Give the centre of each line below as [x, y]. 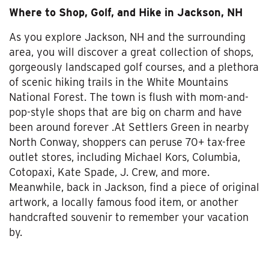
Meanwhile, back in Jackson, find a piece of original [134, 187]
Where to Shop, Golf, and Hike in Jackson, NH [126, 12]
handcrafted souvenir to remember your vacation [129, 217]
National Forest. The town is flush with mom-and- [129, 97]
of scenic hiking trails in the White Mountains [119, 82]
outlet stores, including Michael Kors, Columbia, [125, 157]
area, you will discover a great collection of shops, [131, 52]
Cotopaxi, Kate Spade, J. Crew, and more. [109, 172]
